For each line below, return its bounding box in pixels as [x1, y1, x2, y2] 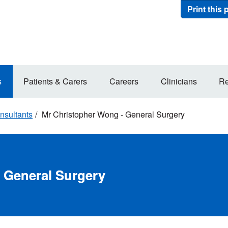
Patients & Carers [23, 75, 88, 87]
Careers [109, 75, 139, 87]
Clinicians [160, 75, 197, 87]
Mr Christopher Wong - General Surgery [40, 108, 185, 120]
